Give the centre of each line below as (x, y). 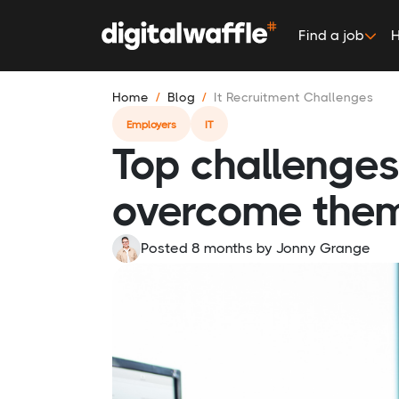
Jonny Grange (323, 248)
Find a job (331, 35)
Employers (151, 125)
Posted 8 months (197, 248)
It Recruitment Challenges (293, 97)
